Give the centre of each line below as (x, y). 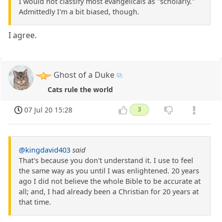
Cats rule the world (81, 90)
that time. (35, 202)
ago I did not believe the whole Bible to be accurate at (110, 181)
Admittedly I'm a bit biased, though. (79, 12)
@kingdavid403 (45, 150)
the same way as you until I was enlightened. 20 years (109, 170)
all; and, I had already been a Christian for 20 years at (109, 191)
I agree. (23, 35)
